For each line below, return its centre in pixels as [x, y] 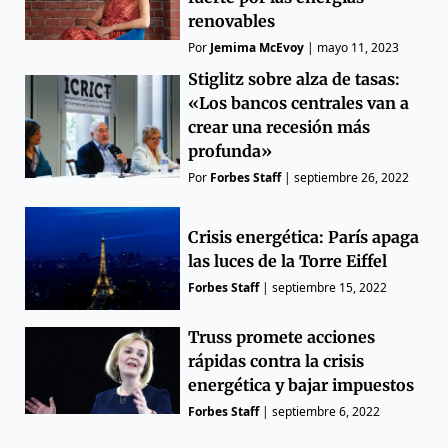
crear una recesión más [279, 126]
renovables [232, 20]
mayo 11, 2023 [358, 47]
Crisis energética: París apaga [304, 236]
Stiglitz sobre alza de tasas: [294, 78]
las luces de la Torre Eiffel [288, 260]
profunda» [230, 150]
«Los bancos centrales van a [299, 102]
